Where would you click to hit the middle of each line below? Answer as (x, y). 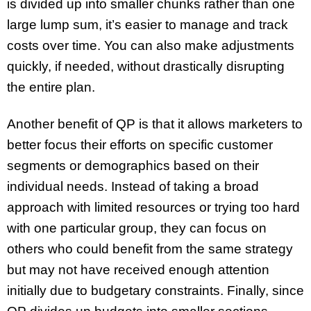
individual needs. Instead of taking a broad (133, 186)
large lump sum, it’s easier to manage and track (148, 24)
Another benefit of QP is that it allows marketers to (155, 124)
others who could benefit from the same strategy (150, 249)
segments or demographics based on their (133, 165)
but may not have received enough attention (138, 269)
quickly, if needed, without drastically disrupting (146, 66)
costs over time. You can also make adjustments (151, 45)
